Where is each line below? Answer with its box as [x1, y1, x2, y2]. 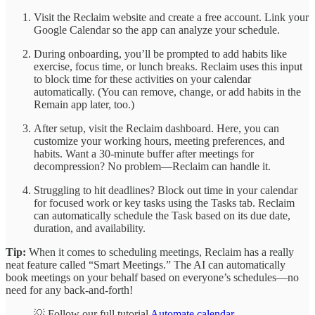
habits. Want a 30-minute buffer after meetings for [34, 147, 254, 160]
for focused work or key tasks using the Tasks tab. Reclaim [34, 196, 295, 209]
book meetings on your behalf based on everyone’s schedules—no [6, 271, 299, 283]
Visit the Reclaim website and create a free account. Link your [34, 11, 309, 23]
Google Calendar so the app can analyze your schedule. [34, 23, 280, 36]
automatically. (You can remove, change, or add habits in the [34, 85, 301, 98]
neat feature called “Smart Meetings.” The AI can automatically [6, 258, 285, 271]
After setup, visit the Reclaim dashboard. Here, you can [34, 122, 279, 134]
